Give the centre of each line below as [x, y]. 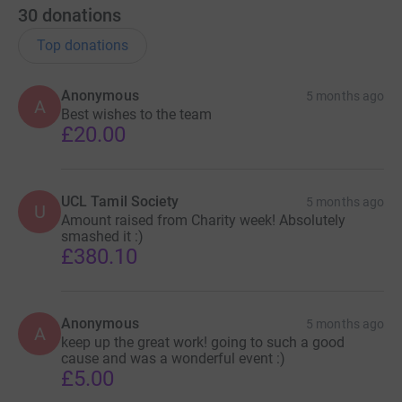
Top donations [83, 45]
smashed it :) [102, 236]
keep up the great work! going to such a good [203, 342]
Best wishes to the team [136, 114]
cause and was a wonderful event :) [173, 358]
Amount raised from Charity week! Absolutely [203, 220]
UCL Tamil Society [120, 201]
